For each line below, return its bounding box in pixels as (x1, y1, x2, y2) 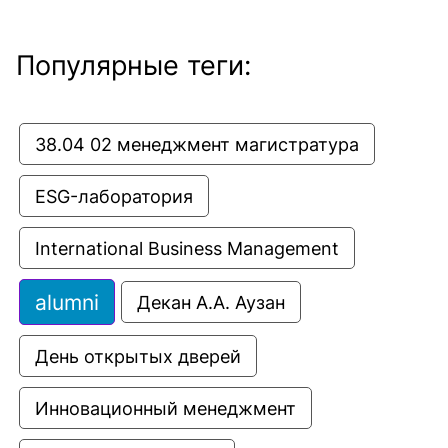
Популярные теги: (16, 48, 251, 82)
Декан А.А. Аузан (137, 290, 285, 313)
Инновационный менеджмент (35, 396, 296, 419)
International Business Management (35, 236, 339, 259)
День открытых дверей (35, 344, 241, 367)
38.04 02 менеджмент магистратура (35, 132, 359, 155)
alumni (35, 288, 99, 315)
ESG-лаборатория (35, 184, 193, 207)
